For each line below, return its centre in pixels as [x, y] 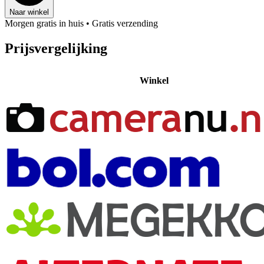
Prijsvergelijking [56, 48]
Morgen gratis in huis [44, 23]
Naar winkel [29, 12]
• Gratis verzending [122, 23]
